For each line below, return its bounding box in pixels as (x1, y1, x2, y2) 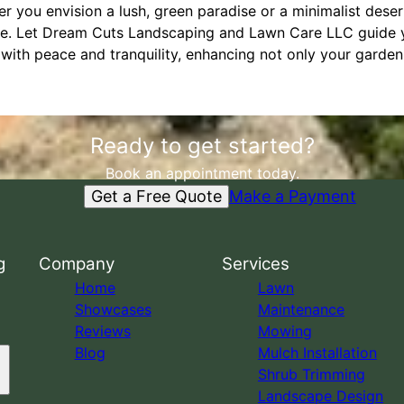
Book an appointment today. (105, 164, 299, 182)
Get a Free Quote (91, 186, 222, 206)
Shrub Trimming (257, 365, 365, 383)
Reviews (74, 322, 131, 340)
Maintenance (257, 300, 344, 318)
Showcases (74, 300, 151, 318)
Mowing (257, 322, 312, 340)
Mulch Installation (257, 344, 377, 362)
